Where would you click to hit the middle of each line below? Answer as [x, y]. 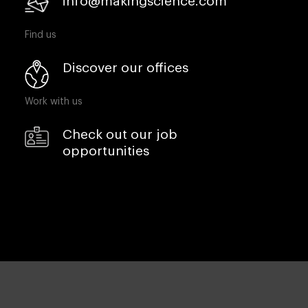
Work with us [53, 102]
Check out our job [120, 135]
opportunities [106, 151]
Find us [40, 35]
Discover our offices [125, 68]
